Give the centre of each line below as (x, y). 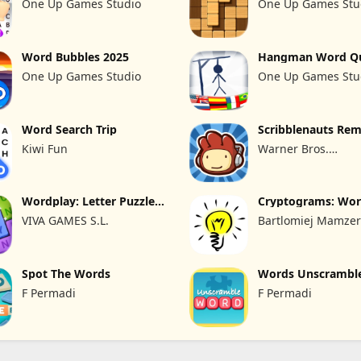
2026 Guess (289, 68)
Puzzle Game (294, 214)
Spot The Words (66, 274)
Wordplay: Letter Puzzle (89, 201)
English (278, 286)
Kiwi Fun (45, 148)
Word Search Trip (70, 129)
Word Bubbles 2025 (76, 56)
